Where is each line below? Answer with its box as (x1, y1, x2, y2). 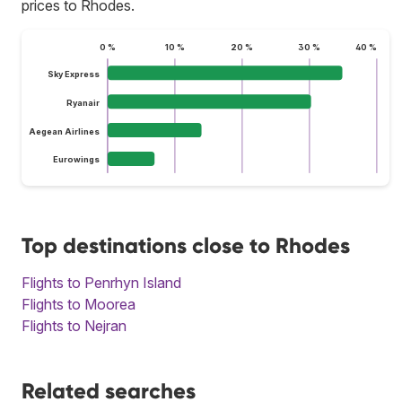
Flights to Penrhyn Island (22, 273, 181, 292)
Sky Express (47, 68, 100, 79)
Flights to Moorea (22, 294, 135, 313)
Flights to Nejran (22, 316, 127, 335)
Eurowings (52, 154, 100, 165)
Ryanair (66, 97, 100, 108)
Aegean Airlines (28, 126, 100, 136)
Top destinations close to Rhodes (22, 232, 350, 258)
